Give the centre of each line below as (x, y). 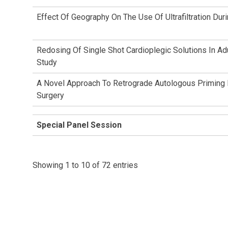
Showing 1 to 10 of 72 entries (85, 165)
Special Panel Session (79, 125)
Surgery (51, 95)
